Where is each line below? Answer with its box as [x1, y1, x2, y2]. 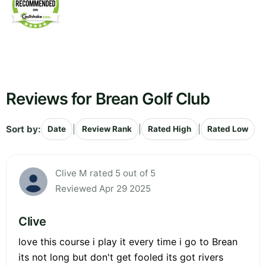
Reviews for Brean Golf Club [6, 89, 210, 109]
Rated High [148, 124, 191, 134]
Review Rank [82, 124, 132, 134]
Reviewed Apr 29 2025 [55, 183, 151, 195]
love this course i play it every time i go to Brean [18, 236, 237, 248]
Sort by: [6, 123, 41, 135]
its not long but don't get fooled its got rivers [18, 251, 223, 264]
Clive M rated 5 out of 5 [55, 167, 156, 179]
